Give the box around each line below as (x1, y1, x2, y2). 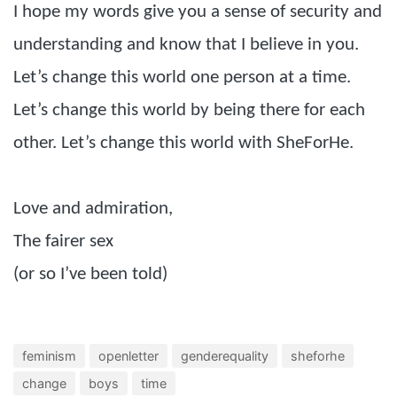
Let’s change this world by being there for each (13, 101, 365, 120)
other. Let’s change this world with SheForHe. (13, 134, 354, 152)
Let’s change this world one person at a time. (13, 68, 351, 87)
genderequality (181, 348, 269, 363)
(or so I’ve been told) (13, 265, 167, 284)
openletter (98, 348, 159, 363)
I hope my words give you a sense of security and (13, 3, 382, 21)
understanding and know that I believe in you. (13, 35, 359, 54)
